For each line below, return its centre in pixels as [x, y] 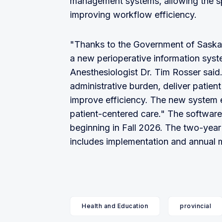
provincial [195, 206]
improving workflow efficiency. [133, 15]
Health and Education [115, 206]
